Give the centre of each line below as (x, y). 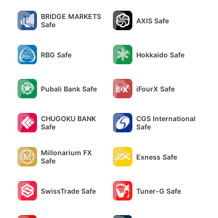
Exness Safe (157, 157)
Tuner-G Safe (159, 191)
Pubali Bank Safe (69, 89)
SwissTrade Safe (68, 191)
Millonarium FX (66, 153)
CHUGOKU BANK (68, 118)
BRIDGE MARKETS (71, 16)
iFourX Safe (155, 89)
